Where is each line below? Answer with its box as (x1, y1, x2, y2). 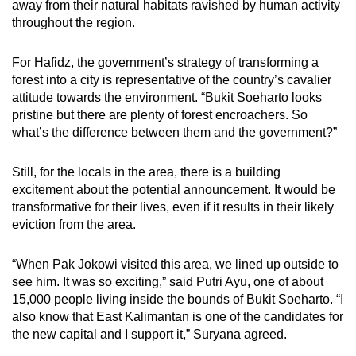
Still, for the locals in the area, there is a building (12, 165, 281, 180)
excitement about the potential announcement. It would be (12, 183, 335, 197)
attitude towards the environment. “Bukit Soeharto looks (12, 91, 322, 105)
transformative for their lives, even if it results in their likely (12, 200, 334, 215)
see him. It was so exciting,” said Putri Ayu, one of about (12, 275, 323, 289)
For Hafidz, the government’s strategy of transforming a (12, 56, 319, 70)
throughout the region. (12, 16, 135, 30)
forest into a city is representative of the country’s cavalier (12, 73, 331, 87)
